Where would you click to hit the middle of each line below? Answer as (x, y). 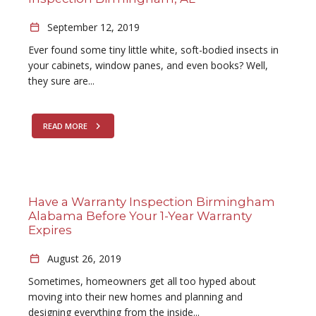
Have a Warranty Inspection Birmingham (152, 202)
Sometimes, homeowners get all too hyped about (142, 281)
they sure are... (61, 81)
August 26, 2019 (83, 259)
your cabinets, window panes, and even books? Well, (148, 65)
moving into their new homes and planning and (135, 297)
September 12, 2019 (92, 27)
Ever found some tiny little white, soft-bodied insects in (153, 50)
